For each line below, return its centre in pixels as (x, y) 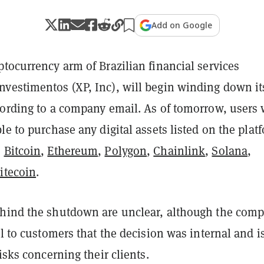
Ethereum (73, 150)
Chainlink (179, 150)
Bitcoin (22, 150)
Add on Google (182, 25)
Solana (230, 150)
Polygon (126, 150)
